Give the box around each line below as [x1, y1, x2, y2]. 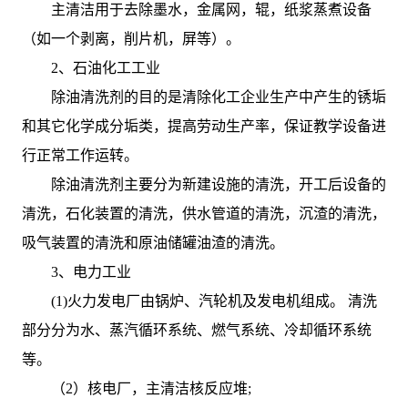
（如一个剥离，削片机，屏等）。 [21, 31, 240, 47]
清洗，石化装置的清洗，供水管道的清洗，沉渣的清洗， [21, 206, 386, 222]
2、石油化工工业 [50, 60, 160, 76]
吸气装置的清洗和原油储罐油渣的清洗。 [21, 235, 284, 251]
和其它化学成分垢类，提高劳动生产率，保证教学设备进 [21, 118, 386, 135]
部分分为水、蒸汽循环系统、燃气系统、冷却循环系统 [21, 322, 372, 339]
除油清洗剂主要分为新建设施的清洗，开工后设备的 [50, 177, 386, 193]
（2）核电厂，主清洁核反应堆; [50, 381, 251, 397]
